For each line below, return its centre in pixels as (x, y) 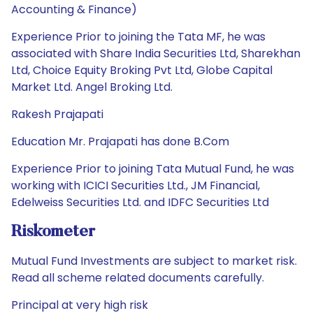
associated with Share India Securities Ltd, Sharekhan (156, 53)
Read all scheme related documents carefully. (138, 278)
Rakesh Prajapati (57, 114)
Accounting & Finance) (74, 9)
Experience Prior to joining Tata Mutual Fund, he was (153, 169)
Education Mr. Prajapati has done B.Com (120, 141)
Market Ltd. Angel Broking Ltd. (92, 87)
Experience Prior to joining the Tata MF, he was (138, 37)
